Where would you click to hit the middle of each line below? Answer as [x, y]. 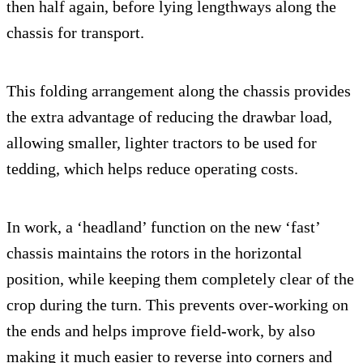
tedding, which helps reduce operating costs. [152, 168]
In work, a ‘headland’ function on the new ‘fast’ [163, 226]
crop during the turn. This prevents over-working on [177, 304]
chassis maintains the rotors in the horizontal [154, 252]
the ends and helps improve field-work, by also [161, 330]
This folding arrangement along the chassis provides [179, 90]
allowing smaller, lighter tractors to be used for [162, 142]
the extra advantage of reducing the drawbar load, [169, 116]
